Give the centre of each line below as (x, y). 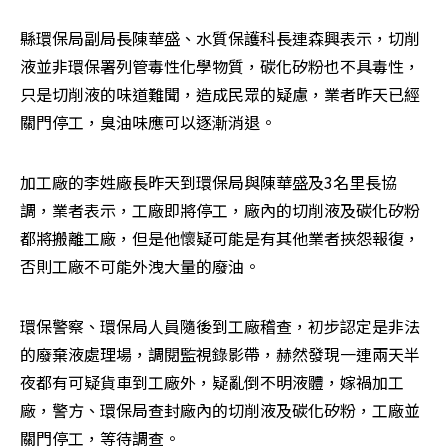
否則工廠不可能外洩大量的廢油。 (140, 265)
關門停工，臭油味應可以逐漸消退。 (148, 121)
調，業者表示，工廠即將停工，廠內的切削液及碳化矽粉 (220, 209)
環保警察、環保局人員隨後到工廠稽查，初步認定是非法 (220, 325)
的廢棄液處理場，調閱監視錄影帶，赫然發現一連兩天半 (220, 353)
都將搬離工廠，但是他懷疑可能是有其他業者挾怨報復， (220, 237)
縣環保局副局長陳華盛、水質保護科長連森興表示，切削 (220, 37)
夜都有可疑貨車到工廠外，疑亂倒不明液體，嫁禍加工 (212, 381)
